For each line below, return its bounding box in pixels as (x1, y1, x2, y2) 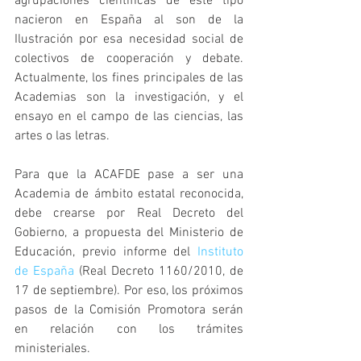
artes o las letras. (15, 127, 110, 144)
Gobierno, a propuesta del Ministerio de (15, 224, 243, 241)
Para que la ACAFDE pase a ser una (15, 166, 243, 183)
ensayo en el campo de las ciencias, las (15, 108, 243, 125)
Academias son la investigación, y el (15, 89, 243, 106)
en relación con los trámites (15, 321, 243, 338)
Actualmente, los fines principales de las (15, 69, 243, 86)
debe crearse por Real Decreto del (15, 205, 243, 222)
